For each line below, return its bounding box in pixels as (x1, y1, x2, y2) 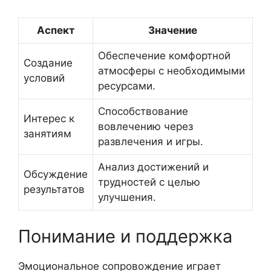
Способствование (98, 105, 188, 118)
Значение (148, 24, 197, 37)
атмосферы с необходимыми (98, 65, 245, 77)
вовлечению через (98, 120, 193, 133)
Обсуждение (24, 168, 88, 181)
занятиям (24, 128, 71, 140)
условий (24, 72, 65, 85)
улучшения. (98, 191, 156, 204)
